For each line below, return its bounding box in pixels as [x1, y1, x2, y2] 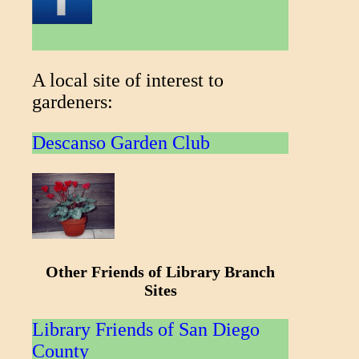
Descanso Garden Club [32, 131, 210, 153]
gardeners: [32, 91, 113, 112]
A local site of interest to [32, 69, 224, 91]
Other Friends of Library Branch [46, 262, 275, 280]
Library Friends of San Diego [32, 318, 260, 340]
